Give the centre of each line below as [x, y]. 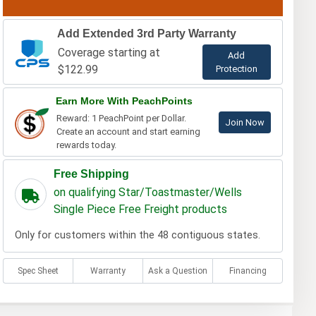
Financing [248, 271]
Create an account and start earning [128, 131]
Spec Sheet [38, 271]
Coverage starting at [109, 52]
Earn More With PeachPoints [124, 101]
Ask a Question [178, 271]
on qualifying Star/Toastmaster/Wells [147, 192]
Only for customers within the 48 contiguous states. [137, 235]
